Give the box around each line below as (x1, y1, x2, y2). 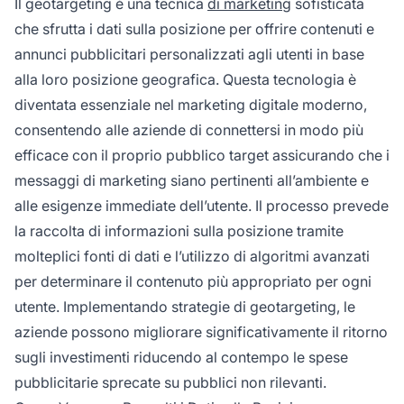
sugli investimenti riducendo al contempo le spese (14, 347, 348, 366)
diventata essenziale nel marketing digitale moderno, (14, 95, 367, 114)
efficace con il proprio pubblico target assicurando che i (14, 145, 390, 164)
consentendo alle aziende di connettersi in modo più (14, 120, 363, 139)
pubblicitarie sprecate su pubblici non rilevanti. (14, 372, 326, 391)
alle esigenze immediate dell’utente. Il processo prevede (14, 196, 389, 215)
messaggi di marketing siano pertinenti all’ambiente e (14, 170, 369, 189)
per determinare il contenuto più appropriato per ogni (14, 271, 372, 290)
